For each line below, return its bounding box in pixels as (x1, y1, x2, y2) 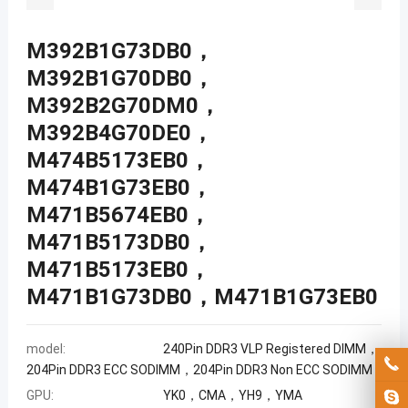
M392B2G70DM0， (25, 92, 220, 118)
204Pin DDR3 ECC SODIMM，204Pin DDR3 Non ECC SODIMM (25, 362, 372, 377)
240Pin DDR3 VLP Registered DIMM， (162, 341, 379, 356)
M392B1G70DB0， (25, 65, 214, 91)
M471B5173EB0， (25, 256, 210, 282)
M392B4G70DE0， (25, 119, 213, 146)
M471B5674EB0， (25, 201, 210, 228)
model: (25, 341, 66, 356)
